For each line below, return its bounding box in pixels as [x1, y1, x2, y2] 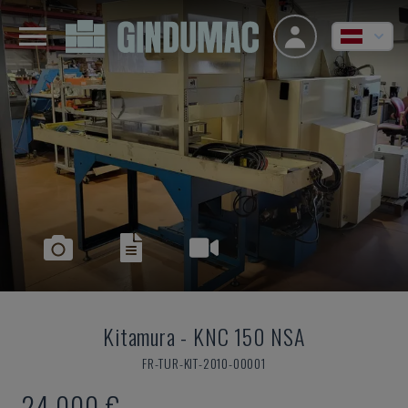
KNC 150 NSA [193, 320, 305, 352]
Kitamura [103, 320, 176, 352]
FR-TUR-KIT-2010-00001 [142, 353, 266, 372]
